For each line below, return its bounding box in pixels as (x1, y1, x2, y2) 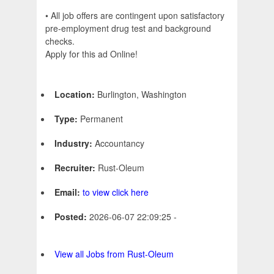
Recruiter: (54, 161, 98, 174)
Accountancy (95, 137, 144, 150)
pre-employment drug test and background (45, 22, 211, 35)
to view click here (83, 186, 149, 199)
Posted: (54, 210, 89, 223)
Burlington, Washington (97, 88, 187, 101)
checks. (45, 35, 75, 48)
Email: (54, 186, 83, 199)
